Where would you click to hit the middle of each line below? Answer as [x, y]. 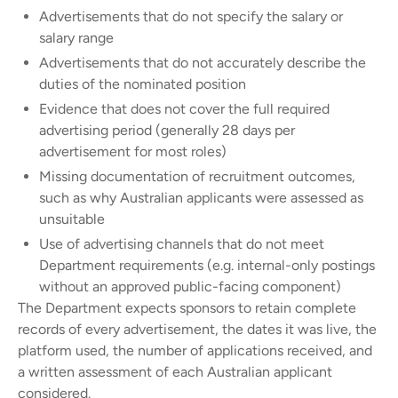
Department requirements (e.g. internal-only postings [207, 265]
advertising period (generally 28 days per [167, 130]
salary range [76, 37]
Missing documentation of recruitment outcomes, [197, 176]
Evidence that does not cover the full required [184, 108]
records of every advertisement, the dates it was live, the [197, 329]
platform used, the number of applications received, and [195, 350]
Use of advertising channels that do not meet [182, 243]
